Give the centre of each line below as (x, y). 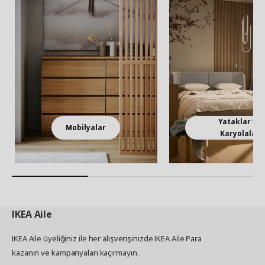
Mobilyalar (86, 127)
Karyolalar (240, 133)
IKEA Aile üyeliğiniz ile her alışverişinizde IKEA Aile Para (107, 238)
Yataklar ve (240, 121)
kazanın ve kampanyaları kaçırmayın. (75, 252)
